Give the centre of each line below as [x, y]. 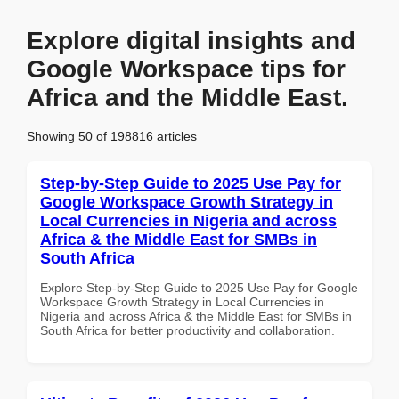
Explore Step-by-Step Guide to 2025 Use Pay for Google [199, 287]
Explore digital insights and [191, 41]
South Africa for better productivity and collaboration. [187, 330]
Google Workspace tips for [186, 69]
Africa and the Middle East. [187, 98]
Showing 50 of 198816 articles [112, 136]
